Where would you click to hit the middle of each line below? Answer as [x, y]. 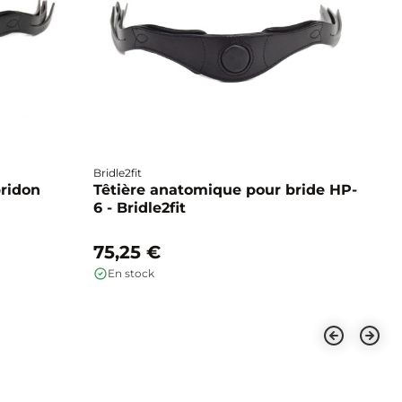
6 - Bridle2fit [140, 207]
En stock [131, 273]
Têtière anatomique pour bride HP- [225, 189]
